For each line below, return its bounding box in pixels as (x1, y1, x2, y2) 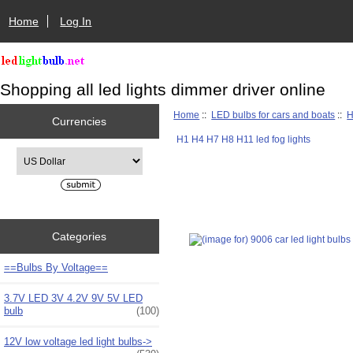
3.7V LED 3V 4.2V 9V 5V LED (4, 292, 143, 304)
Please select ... (15, 148, 83, 159)
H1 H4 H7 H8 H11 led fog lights (176, 133, 310, 144)
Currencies (52, 114, 107, 128)
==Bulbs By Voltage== (4, 261, 108, 273)
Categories (52, 229, 107, 243)
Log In (60, 14, 92, 28)
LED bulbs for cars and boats (211, 109, 336, 120)
